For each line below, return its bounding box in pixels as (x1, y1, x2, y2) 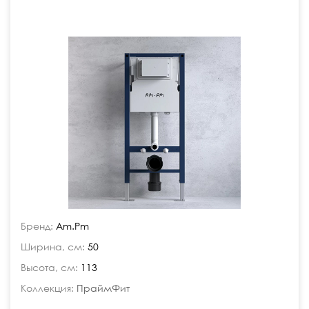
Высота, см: (21, 261, 78, 273)
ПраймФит (77, 282, 130, 294)
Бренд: (21, 220, 53, 232)
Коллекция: (21, 282, 74, 294)
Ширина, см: (21, 241, 85, 252)
